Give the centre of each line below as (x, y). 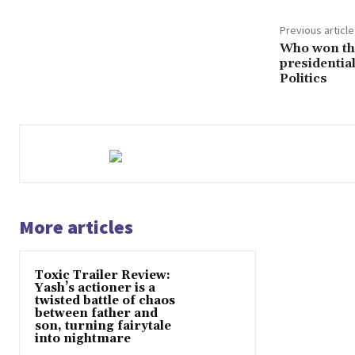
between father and (96, 314)
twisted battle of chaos (105, 301)
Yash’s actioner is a (95, 288)
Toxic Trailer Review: (103, 276)
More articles (76, 227)
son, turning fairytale (103, 326)
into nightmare (83, 339)
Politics (303, 79)
